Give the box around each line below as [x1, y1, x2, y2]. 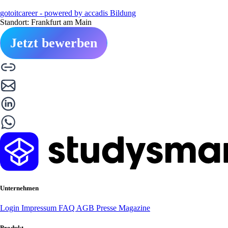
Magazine [119, 203, 150, 212]
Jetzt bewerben [10, 35, 97, 50]
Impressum [21, 203, 59, 212]
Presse [96, 203, 119, 212]
